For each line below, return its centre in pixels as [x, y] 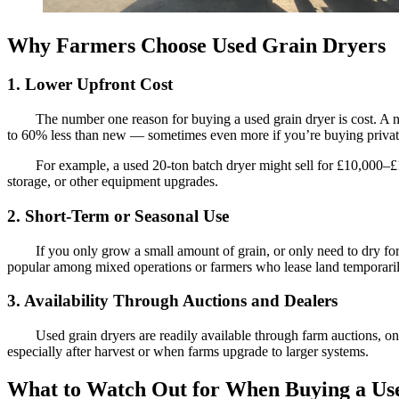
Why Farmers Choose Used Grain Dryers [196, 45]
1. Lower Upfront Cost [90, 85]
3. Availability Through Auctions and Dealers [172, 301]
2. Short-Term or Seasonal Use [118, 216]
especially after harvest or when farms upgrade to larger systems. [188, 352]
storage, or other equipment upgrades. [113, 182]
